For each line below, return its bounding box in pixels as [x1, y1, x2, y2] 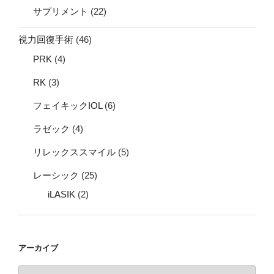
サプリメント [33, 6, 88, 17]
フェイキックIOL [33, 100, 102, 111]
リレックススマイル [33, 146, 116, 157]
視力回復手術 [18, 34, 73, 45]
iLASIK [48, 189, 75, 200]
